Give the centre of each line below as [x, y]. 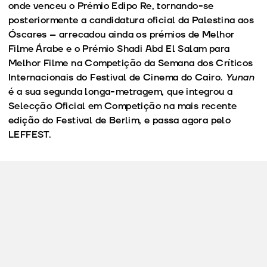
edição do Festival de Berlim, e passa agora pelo [120, 120]
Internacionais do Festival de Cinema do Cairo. [117, 77]
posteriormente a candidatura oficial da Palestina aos [131, 20]
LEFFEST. [30, 134]
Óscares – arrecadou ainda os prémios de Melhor [122, 34]
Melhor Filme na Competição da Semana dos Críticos [131, 63]
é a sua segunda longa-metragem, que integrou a [121, 91]
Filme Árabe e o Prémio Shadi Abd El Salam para [119, 49]
